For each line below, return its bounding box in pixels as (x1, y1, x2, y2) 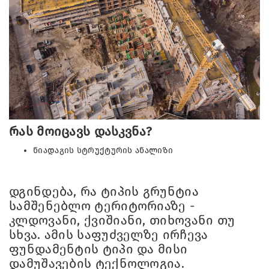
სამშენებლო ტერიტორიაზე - (9, 198, 195, 214)
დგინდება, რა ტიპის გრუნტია (9, 183, 199, 199)
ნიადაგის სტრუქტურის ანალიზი (33, 145, 174, 156)
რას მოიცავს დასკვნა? (9, 123, 152, 139)
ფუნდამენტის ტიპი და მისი (9, 241, 188, 257)
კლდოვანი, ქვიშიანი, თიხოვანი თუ (9, 212, 235, 228)
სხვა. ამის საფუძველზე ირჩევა (9, 226, 208, 243)
